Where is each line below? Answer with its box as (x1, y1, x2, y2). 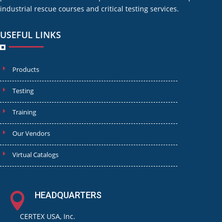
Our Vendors (12, 128, 50, 138)
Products (12, 64, 39, 74)
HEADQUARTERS (35, 189, 102, 200)
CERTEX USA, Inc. (20, 211, 75, 221)
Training (12, 107, 36, 116)
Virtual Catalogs (12, 150, 58, 159)
